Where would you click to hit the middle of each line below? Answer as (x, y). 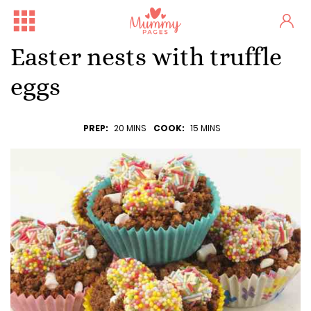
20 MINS (130, 128)
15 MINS (205, 128)
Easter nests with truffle (146, 57)
